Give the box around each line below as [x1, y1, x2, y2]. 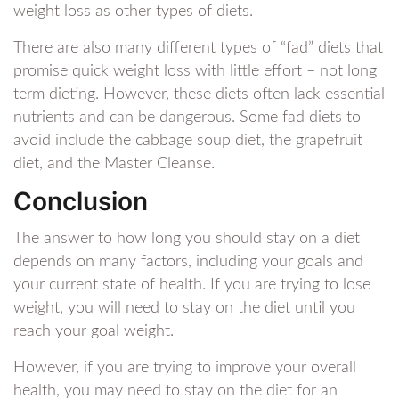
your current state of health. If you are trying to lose [13, 277, 370, 294]
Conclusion [13, 186, 148, 217]
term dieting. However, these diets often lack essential [13, 86, 385, 103]
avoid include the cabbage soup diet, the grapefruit [13, 133, 362, 150]
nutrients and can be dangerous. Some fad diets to [13, 110, 361, 126]
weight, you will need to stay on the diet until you [13, 300, 355, 317]
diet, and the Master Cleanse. [13, 156, 215, 173]
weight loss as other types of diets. [13, 4, 253, 20]
